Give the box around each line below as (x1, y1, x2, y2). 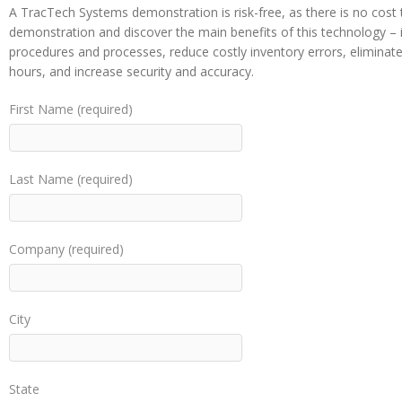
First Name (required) (9, 100, 133, 118)
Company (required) (9, 240, 124, 258)
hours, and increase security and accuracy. (9, 63, 254, 80)
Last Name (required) (9, 170, 133, 188)
